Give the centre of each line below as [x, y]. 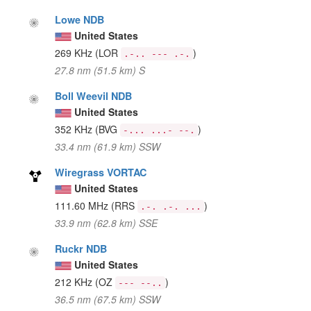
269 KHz [75, 52]
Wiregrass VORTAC [101, 172]
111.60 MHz [83, 205]
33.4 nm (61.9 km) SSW [108, 146]
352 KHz [75, 129]
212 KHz [75, 281]
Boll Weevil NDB [94, 95]
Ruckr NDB [81, 248]
